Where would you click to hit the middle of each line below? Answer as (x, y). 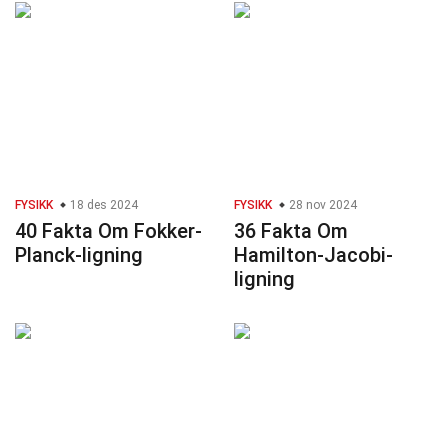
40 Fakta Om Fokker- (108, 231)
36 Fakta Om (291, 231)
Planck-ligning (79, 255)
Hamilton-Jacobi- (313, 255)
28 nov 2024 (321, 205)
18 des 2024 (102, 205)
